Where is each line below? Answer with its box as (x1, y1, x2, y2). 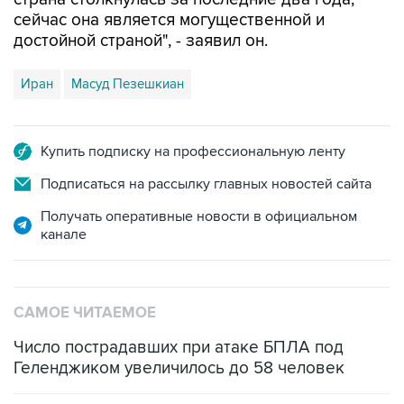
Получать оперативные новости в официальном (41, 207, 357, 225)
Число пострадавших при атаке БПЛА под (14, 336, 344, 358)
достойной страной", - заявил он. (14, 30, 268, 51)
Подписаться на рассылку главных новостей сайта (41, 174, 372, 193)
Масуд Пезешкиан (71, 75, 184, 92)
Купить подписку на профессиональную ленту (41, 142, 345, 161)
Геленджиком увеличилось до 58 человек (14, 357, 344, 379)
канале (41, 225, 87, 243)
